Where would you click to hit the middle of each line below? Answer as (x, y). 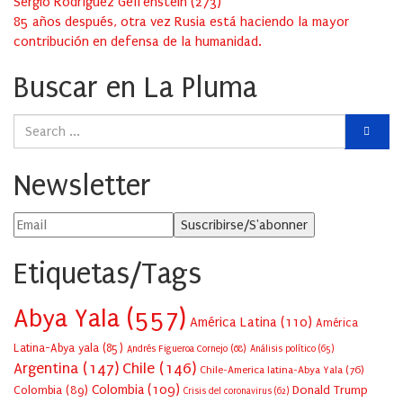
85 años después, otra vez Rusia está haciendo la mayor (181, 22)
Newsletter (82, 186)
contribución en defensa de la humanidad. (138, 42)
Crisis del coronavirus (228, 392)
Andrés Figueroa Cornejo (177, 349)
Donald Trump (330, 391)
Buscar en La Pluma (135, 88)
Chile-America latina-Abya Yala (271, 370)
